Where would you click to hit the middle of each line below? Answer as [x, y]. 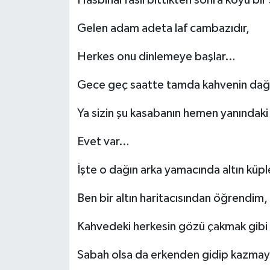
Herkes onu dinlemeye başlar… [156, 57]
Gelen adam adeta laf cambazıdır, [163, 29]
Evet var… [103, 142]
